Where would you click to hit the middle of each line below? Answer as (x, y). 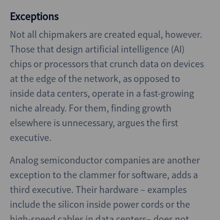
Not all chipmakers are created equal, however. (106, 34)
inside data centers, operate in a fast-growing (102, 93)
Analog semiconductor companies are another (105, 160)
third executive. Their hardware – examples (98, 189)
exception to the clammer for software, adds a (104, 175)
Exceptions (34, 16)
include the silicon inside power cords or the (100, 204)
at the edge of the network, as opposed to (95, 78)
